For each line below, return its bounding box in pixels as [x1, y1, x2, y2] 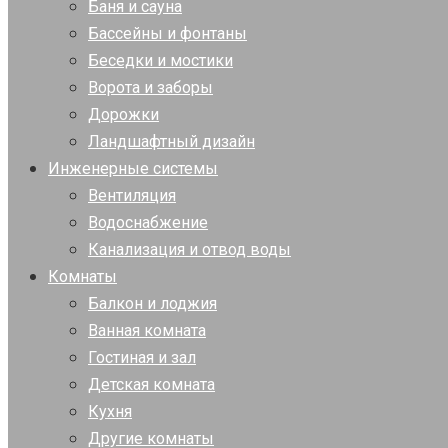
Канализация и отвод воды [88, 240, 291, 259]
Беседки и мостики [88, 51, 233, 70]
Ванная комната [88, 321, 206, 340]
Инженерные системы [48, 159, 218, 178]
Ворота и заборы [88, 78, 213, 97]
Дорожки [88, 105, 159, 124]
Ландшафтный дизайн [88, 132, 255, 151]
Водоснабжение [88, 213, 208, 232]
